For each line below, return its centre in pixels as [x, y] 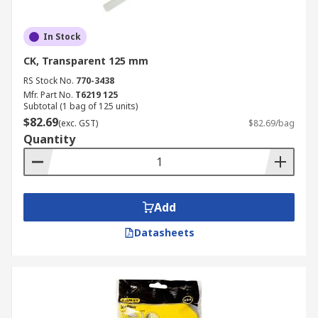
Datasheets [164, 232]
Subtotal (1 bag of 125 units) [81, 106]
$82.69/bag [272, 123]
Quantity [49, 139]
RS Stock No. [49, 81]
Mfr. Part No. [48, 95]
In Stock [62, 37]
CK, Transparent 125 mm [86, 61]
